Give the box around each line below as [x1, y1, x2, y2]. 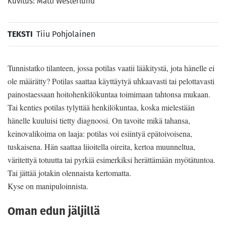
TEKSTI [8, 28, 33, 40]
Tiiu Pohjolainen [36, 28, 95, 40]
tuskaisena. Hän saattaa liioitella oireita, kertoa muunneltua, [8, 141, 195, 152]
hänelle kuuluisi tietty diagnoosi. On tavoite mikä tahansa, [8, 115, 190, 126]
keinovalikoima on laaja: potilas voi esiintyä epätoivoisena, [8, 128, 192, 139]
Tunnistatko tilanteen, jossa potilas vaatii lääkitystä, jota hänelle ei [8, 62, 214, 73]
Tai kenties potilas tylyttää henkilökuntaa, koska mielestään [8, 101, 195, 112]
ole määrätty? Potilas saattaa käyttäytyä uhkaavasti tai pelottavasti [8, 75, 214, 86]
